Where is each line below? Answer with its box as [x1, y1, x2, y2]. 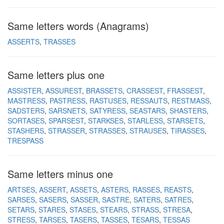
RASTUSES [89, 95, 126, 105]
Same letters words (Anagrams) [7, 18, 149, 33]
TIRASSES [170, 125, 204, 135]
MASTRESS [7, 95, 45, 105]
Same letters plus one [7, 67, 104, 82]
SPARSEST [48, 115, 84, 125]
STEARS [100, 204, 127, 214]
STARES [38, 204, 65, 214]
